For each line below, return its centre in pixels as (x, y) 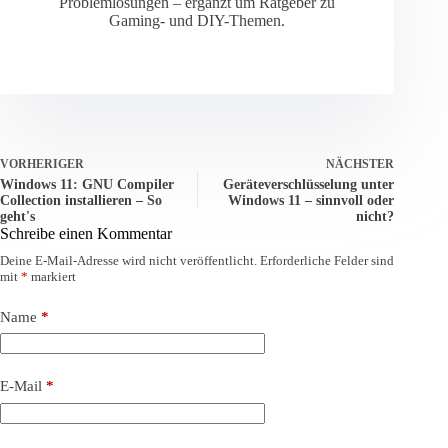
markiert (52, 276)
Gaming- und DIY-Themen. (197, 20)
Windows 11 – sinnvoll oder (311, 200)
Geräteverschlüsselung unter (309, 184)
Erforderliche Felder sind (327, 260)
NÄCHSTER (360, 163)
